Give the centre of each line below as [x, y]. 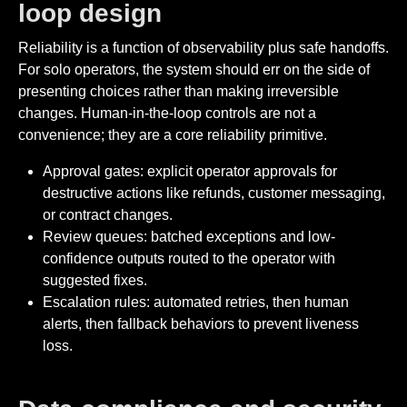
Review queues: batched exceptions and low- [189, 236]
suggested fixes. [95, 280]
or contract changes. [108, 214]
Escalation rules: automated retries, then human [196, 302]
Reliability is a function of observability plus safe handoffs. [203, 47]
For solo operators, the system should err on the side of [194, 69]
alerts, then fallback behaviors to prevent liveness [201, 323]
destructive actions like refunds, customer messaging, [214, 193]
